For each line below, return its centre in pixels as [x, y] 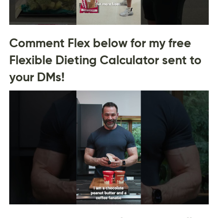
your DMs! [37, 77]
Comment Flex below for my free [100, 43]
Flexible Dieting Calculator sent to [105, 60]
